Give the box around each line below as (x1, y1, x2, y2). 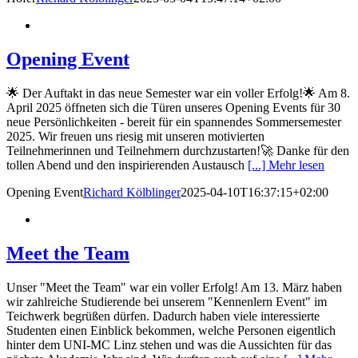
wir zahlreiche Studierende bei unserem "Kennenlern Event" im (6, 294, 327, 308)
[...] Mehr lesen (248, 158, 324, 173)
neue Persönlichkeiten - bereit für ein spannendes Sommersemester (6, 115, 341, 129)
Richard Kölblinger (83, 185, 181, 200)
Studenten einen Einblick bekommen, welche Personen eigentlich (6, 323, 336, 337)
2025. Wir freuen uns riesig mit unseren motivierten (6, 129, 265, 144)
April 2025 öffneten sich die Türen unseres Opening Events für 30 (6, 101, 340, 115)
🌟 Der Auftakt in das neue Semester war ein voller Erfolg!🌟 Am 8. (6, 86, 350, 101)
